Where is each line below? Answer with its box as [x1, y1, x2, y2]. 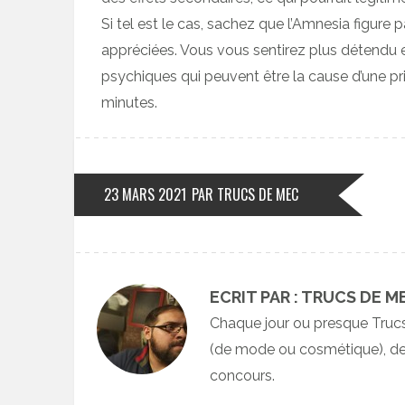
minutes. [101, 93, 157, 111]
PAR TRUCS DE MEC [192, 183, 298, 205]
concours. [210, 366, 275, 384]
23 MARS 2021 [104, 183, 186, 205]
